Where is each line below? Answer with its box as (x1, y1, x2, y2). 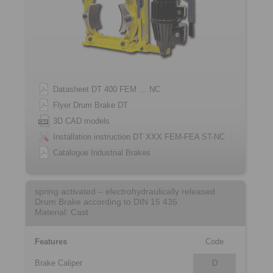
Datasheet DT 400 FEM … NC (53, 85, 160, 94)
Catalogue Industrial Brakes (53, 148, 151, 157)
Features (35, 237, 67, 246)
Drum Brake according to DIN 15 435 (35, 197, 177, 207)
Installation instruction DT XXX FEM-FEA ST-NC (53, 132, 225, 141)
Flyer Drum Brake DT (53, 101, 128, 110)
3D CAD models (53, 116, 110, 126)
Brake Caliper (35, 258, 82, 268)
